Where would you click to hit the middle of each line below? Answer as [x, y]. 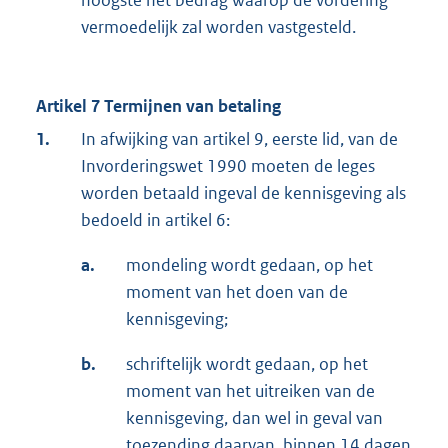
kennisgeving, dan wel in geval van [254, 418]
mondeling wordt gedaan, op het [249, 265]
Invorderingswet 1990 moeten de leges [228, 166]
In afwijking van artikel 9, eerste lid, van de [239, 139]
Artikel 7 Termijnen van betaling [158, 106]
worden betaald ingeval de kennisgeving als [243, 193]
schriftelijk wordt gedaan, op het [247, 364]
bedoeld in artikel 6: [155, 220]
